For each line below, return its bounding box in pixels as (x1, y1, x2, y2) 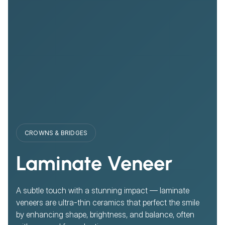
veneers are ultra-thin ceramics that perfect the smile (16, 197, 199, 208)
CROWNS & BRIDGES (25, 129, 88, 137)
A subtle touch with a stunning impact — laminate (16, 185, 189, 196)
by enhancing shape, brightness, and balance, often (16, 209, 194, 220)
